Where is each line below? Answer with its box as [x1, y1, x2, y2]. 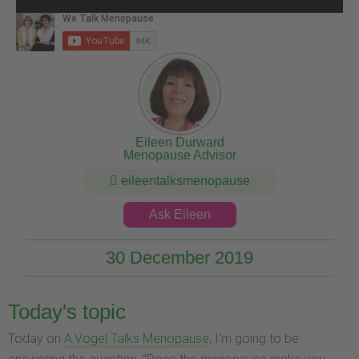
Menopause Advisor [123, 148, 236, 163]
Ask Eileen [148, 208, 211, 222]
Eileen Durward [135, 135, 224, 150]
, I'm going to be [209, 331, 299, 347]
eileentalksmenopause [117, 174, 250, 188]
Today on [8, 331, 64, 347]
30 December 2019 [106, 247, 253, 268]
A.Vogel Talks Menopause [64, 331, 209, 347]
